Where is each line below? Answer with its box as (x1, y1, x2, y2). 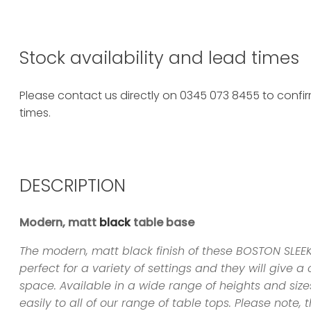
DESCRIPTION (19, 173, 126, 198)
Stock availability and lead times (19, 45, 299, 70)
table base (131, 215, 194, 231)
